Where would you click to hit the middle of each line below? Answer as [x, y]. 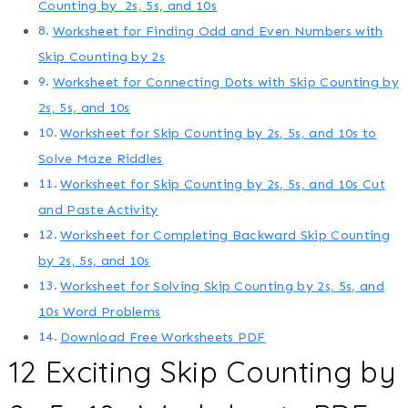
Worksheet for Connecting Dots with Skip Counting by [225, 82]
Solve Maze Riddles [101, 159]
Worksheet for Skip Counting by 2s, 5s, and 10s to [218, 133]
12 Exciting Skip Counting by [202, 372]
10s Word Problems [100, 312]
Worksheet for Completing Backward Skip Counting [224, 235]
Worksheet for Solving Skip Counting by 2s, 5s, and [222, 286]
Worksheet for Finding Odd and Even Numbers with [218, 31]
